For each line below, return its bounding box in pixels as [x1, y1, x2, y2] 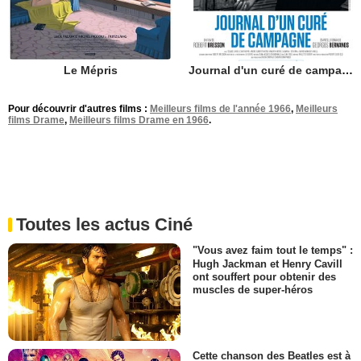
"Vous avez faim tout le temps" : [193, 244, 353, 257]
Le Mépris [63, 64, 118, 77]
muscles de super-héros [193, 283, 313, 296]
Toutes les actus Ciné [16, 214, 193, 235]
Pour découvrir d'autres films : [8, 103, 150, 115]
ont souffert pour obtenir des [193, 270, 336, 283]
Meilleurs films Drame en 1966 [69, 114, 209, 127]
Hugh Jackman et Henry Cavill [193, 257, 342, 270]
